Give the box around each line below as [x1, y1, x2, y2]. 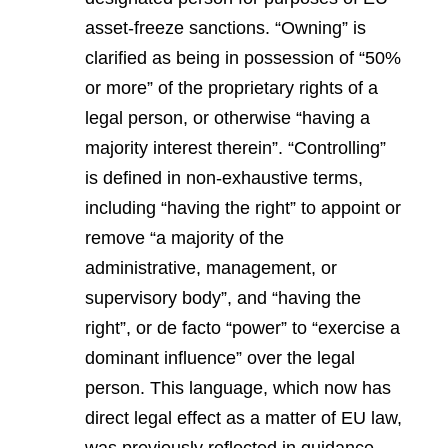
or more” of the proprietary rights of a [85, 77, 378, 98]
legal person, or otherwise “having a [85, 107, 370, 128]
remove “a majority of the [85, 227, 284, 248]
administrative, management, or [85, 257, 337, 278]
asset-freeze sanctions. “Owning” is [85, 17, 366, 38]
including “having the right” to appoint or [85, 197, 401, 218]
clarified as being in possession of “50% [85, 47, 401, 68]
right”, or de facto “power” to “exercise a [85, 317, 400, 338]
